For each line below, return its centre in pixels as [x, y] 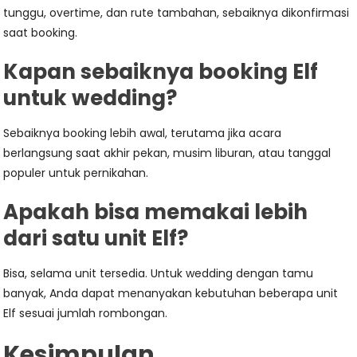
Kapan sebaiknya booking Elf [161, 72]
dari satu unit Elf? [96, 238]
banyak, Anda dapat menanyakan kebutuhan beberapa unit [171, 293]
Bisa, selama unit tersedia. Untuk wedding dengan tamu [159, 273]
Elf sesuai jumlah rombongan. [86, 313]
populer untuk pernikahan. [76, 173]
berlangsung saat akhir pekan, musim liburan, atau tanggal [167, 153]
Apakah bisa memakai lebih [156, 212]
